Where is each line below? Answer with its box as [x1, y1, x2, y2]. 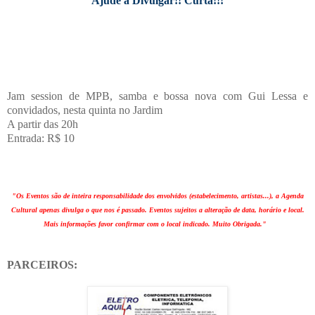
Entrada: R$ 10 [7, 131, 77, 144]
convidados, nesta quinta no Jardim [7, 103, 162, 116]
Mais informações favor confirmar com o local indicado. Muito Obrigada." [43, 219, 266, 228]
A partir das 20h [7, 117, 78, 130]
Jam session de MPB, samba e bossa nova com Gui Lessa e [7, 89, 308, 102]
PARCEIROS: [7, 258, 77, 271]
